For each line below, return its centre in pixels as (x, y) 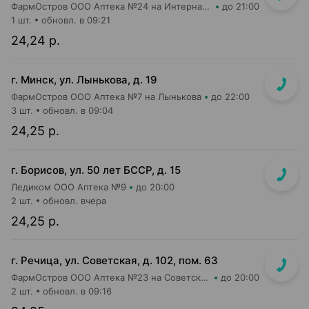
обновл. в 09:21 (76, 20)
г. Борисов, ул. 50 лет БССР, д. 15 (96, 170)
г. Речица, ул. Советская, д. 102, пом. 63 (114, 260)
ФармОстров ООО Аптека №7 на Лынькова (106, 97)
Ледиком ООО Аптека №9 (69, 187)
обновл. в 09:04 (78, 110)
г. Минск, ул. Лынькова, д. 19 (84, 80)
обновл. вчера (74, 201)
